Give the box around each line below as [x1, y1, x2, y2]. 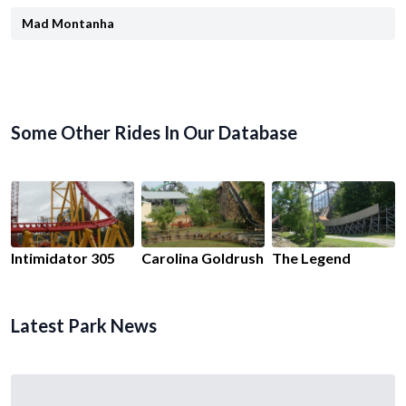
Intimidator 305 [11, 248, 115, 266]
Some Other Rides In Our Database [11, 121, 297, 143]
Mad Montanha [22, 15, 114, 31]
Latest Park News [11, 314, 157, 336]
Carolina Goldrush [141, 248, 264, 266]
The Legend [272, 248, 351, 266]
